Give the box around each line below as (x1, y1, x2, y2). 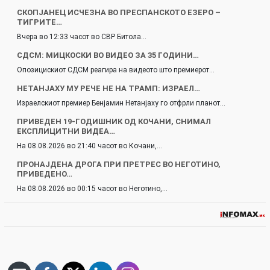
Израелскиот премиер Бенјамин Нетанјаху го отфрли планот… (17, 98, 225, 107)
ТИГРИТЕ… (17, 17, 62, 27)
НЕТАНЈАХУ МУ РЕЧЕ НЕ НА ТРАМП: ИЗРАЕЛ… (17, 83, 200, 93)
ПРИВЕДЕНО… (17, 169, 72, 178)
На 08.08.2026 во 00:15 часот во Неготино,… (17, 184, 168, 193)
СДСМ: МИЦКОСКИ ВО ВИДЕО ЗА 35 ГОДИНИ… (17, 50, 199, 60)
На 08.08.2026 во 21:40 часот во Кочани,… (17, 141, 162, 150)
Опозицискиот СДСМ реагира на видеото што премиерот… (17, 65, 215, 74)
